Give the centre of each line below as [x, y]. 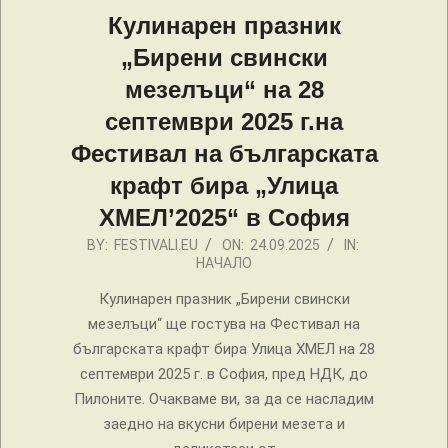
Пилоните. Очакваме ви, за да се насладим [224, 399]
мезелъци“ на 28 [224, 90]
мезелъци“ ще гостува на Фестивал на [224, 324]
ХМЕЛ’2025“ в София [224, 218]
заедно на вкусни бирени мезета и [224, 424]
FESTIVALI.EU [155, 245]
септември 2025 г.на [224, 122]
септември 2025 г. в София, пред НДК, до [224, 374]
